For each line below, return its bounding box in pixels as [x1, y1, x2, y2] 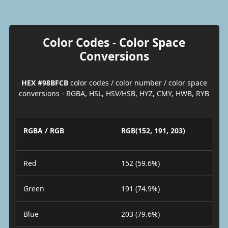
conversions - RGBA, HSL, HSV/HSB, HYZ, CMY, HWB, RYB [19, 88, 209, 98]
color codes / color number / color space [68, 77, 207, 88]
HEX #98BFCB [21, 77, 68, 88]
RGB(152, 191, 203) [121, 126, 185, 135]
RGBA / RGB [23, 126, 64, 135]
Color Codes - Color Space [43, 34, 185, 50]
